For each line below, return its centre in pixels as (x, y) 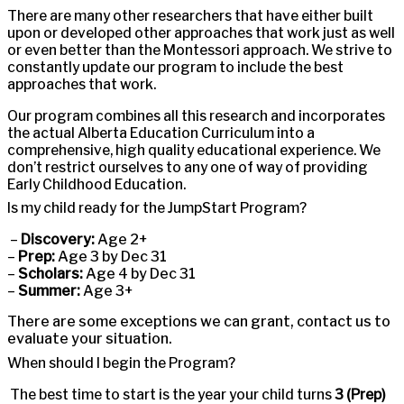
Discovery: (58, 239)
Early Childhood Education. (96, 184)
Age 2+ (121, 239)
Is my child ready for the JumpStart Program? (157, 208)
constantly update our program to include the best (175, 68)
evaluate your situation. (90, 339)
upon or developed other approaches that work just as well (201, 33)
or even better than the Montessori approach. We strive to (200, 50)
